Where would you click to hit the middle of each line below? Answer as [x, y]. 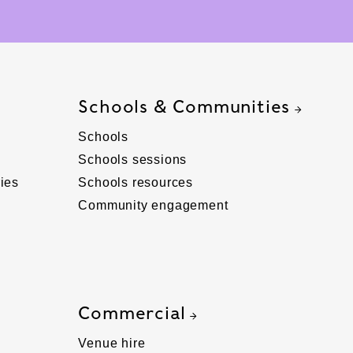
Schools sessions [133, 159]
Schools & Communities [184, 106]
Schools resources [136, 182]
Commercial [132, 312]
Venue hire [112, 343]
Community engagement [153, 205]
